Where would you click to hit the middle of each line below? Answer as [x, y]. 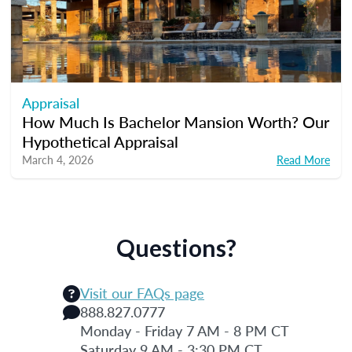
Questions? [176, 247]
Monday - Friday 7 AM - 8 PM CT [185, 330]
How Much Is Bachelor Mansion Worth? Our [176, 121]
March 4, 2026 [58, 159]
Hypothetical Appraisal [100, 141]
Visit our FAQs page [142, 292]
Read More [303, 159]
